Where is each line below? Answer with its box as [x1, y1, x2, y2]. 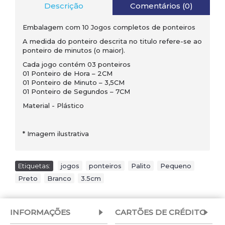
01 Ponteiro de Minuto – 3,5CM [23, 78, 125, 86]
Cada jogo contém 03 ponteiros [23, 60, 131, 68]
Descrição [44, 1, 83, 11]
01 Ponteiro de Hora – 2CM [23, 69, 113, 77]
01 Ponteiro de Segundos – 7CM [23, 87, 130, 95]
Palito [131, 162, 151, 170]
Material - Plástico [23, 101, 84, 109]
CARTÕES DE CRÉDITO [115, 207, 206, 217]
